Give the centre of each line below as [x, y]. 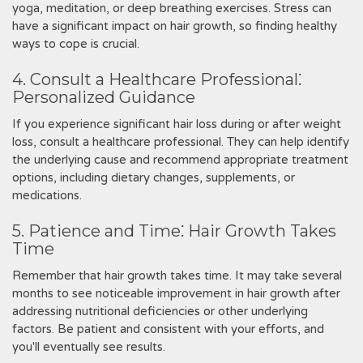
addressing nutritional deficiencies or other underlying [160, 311]
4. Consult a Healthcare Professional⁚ [157, 79]
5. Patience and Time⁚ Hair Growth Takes [174, 231]
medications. [47, 195]
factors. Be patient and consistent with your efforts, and [168, 329]
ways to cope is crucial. [76, 44]
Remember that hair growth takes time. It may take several [177, 275]
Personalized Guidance [104, 97]
